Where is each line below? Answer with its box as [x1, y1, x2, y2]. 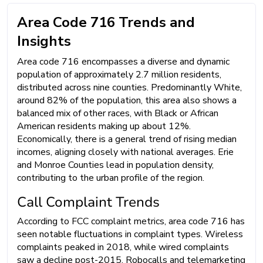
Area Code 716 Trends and [17, 12, 195, 32]
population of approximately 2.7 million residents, [17, 68, 221, 81]
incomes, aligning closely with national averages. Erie [17, 145, 234, 159]
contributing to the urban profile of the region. [17, 171, 204, 184]
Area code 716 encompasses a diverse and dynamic [17, 55, 230, 68]
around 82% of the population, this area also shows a [17, 93, 237, 107]
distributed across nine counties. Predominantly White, [17, 80, 242, 94]
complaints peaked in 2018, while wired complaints [17, 240, 229, 254]
